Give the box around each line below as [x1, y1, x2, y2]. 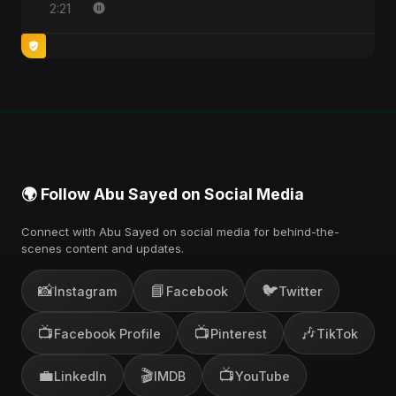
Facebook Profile [54, 325, 161, 341]
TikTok [316, 325, 358, 341]
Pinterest [210, 325, 267, 341]
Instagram [54, 283, 117, 299]
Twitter [278, 283, 323, 299]
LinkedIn [54, 368, 107, 384]
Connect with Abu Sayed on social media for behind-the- [21, 225, 339, 239]
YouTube [235, 368, 290, 384]
